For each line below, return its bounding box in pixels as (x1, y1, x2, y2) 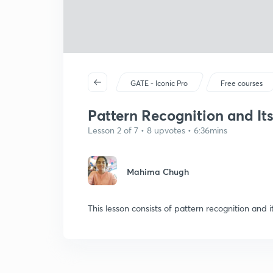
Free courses (221, 79, 263, 88)
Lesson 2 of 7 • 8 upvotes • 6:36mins (88, 124, 227, 136)
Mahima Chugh (127, 166, 189, 177)
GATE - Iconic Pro (130, 79, 188, 88)
